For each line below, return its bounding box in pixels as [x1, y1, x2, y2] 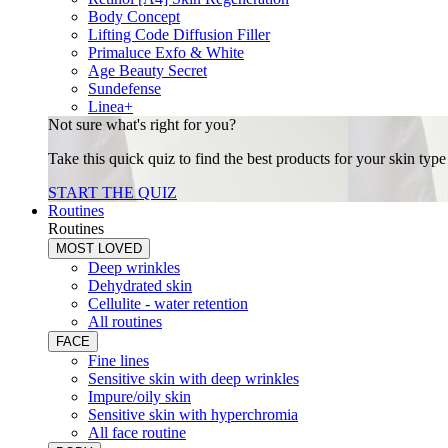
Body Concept [88, 8, 180, 25]
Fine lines [88, 352, 149, 369]
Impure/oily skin [88, 388, 191, 405]
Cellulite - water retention [88, 295, 248, 312]
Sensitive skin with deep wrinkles [88, 370, 299, 387]
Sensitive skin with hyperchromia [88, 406, 298, 423]
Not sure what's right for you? [48, 116, 236, 133]
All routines [88, 313, 162, 330]
